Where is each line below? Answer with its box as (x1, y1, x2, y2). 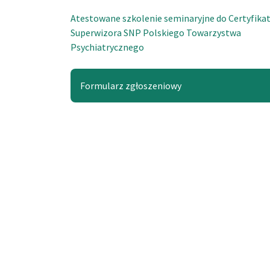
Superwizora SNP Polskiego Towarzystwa (71, 27, 241, 39)
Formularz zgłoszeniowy (80, 80, 181, 92)
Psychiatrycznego (71, 41, 144, 53)
